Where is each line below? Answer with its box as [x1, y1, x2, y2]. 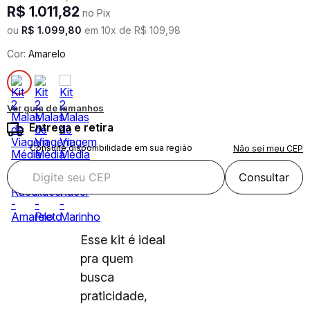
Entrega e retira [29, 120, 113, 134]
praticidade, [80, 289, 147, 303]
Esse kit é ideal [80, 232, 165, 247]
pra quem [80, 251, 134, 266]
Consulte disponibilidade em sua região [30, 143, 192, 153]
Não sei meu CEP [233, 143, 303, 154]
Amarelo [28, 48, 66, 60]
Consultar [239, 170, 290, 184]
